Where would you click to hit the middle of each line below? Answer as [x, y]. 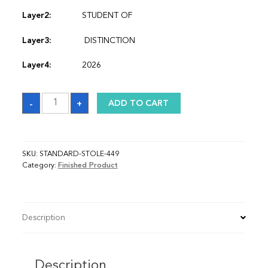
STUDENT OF [107, 15]
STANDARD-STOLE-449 [79, 155]
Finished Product [88, 166]
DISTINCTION [108, 40]
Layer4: [36, 66]
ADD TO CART [139, 103]
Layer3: [36, 40]
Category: [40, 166]
